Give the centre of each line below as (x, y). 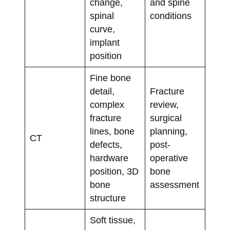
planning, (168, 132)
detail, (102, 92)
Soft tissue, (112, 221)
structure (108, 198)
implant (104, 43)
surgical (166, 118)
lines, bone (112, 132)
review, (164, 105)
